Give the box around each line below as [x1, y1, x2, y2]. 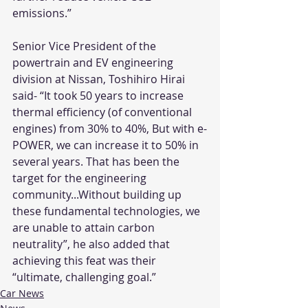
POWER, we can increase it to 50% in [12, 137, 201, 153]
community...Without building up [12, 186, 184, 202]
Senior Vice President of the [12, 38, 159, 54]
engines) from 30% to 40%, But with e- [12, 120, 207, 136]
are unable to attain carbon [12, 219, 157, 235]
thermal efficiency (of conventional [12, 104, 195, 120]
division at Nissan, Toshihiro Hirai [12, 71, 188, 87]
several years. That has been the [12, 153, 182, 169]
